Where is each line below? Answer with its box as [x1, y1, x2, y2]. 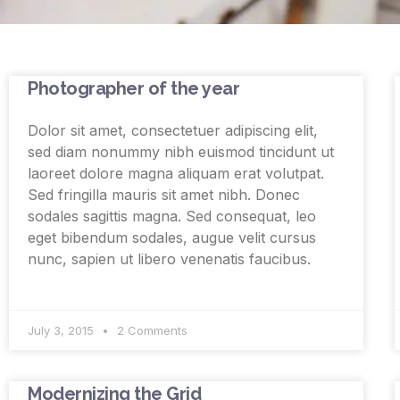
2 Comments [113, 323, 187, 338]
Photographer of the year [28, 78, 239, 100]
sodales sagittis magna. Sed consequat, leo [28, 207, 316, 226]
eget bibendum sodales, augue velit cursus [28, 229, 316, 247]
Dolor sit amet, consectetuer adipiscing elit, [28, 121, 318, 140]
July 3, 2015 [28, 323, 97, 338]
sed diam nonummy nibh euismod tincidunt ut [28, 143, 334, 162]
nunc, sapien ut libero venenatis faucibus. [28, 250, 311, 269]
